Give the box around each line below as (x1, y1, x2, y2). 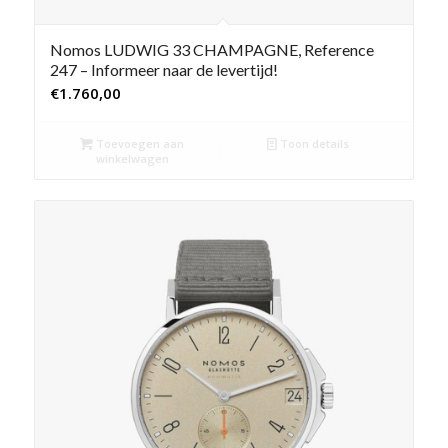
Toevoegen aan (93, 136, 185, 152)
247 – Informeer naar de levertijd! (49, 60, 278, 80)
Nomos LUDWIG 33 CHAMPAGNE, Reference (49, 40, 374, 60)
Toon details (277, 136, 350, 152)
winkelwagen (95, 151, 169, 167)
